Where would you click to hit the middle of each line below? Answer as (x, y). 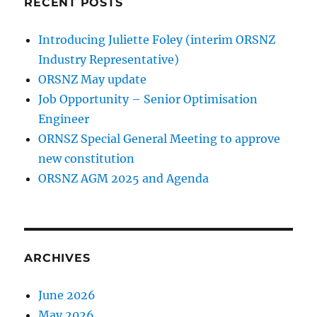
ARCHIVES (57, 258)
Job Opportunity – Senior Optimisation (148, 99)
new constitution (87, 159)
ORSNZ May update (93, 80)
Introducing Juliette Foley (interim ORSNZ (157, 40)
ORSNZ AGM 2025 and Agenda (124, 179)
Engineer (64, 119)
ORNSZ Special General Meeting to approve (160, 139)
